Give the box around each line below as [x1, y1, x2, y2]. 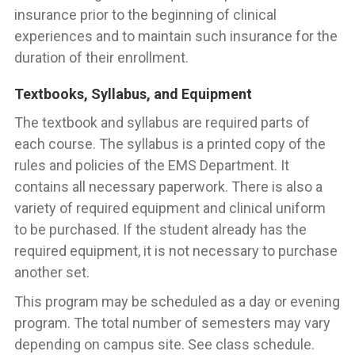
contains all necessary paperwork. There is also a [14, 178, 323, 195]
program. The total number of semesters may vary [14, 315, 330, 331]
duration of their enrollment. [14, 49, 189, 66]
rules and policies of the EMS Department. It [14, 157, 289, 174]
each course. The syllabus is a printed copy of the [14, 136, 326, 152]
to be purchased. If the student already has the [14, 221, 307, 238]
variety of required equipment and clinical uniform [14, 200, 326, 216]
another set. [14, 264, 90, 281]
